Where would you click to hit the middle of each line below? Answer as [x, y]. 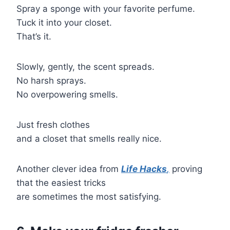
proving [186, 169]
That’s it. [34, 36]
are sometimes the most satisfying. [89, 196]
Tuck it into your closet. [64, 22]
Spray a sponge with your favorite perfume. [106, 8]
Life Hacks [144, 169]
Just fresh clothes [53, 124]
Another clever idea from [69, 169]
